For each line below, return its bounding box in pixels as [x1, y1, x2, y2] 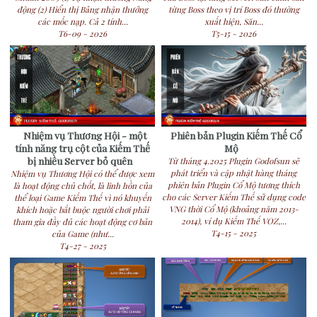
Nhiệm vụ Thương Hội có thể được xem [11, 168, 155, 180]
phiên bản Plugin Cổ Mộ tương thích [167, 180, 300, 191]
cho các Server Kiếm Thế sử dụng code [161, 192, 306, 203]
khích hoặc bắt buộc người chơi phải [16, 204, 149, 216]
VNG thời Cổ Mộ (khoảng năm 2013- [168, 204, 299, 215]
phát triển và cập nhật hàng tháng [171, 168, 297, 179]
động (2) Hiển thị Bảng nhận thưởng [17, 4, 149, 15]
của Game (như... [51, 229, 114, 240]
